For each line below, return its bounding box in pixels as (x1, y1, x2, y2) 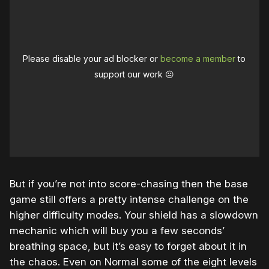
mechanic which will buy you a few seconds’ (10, 224, 225, 237)
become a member (160, 53, 236, 64)
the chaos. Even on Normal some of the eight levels (10, 255, 257, 268)
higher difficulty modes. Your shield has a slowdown (10, 208, 258, 221)
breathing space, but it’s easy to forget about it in (10, 240, 247, 252)
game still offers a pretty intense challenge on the (10, 193, 249, 205)
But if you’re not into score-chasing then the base (10, 177, 248, 190)
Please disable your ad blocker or (23, 53, 161, 64)
